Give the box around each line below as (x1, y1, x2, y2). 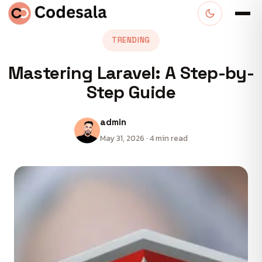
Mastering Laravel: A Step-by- (8, 61, 254, 84)
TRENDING (112, 35, 150, 45)
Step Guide (87, 81, 175, 104)
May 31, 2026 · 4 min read (100, 132, 188, 144)
